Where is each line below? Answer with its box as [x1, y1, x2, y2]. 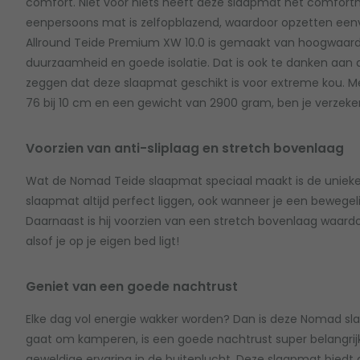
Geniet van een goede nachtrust [26, 277, 238, 297]
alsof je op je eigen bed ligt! [26, 232, 179, 249]
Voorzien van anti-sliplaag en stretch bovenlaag [26, 139, 344, 158]
